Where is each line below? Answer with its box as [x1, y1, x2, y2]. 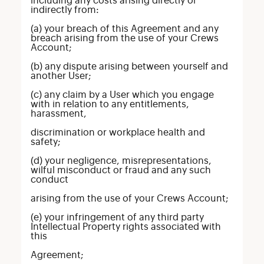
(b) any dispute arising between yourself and [30, 62, 228, 71]
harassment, [30, 109, 87, 118]
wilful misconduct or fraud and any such [30, 166, 211, 175]
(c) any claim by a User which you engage [30, 90, 214, 100]
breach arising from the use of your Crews [30, 34, 219, 43]
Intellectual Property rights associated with [30, 222, 221, 232]
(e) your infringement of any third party [30, 213, 204, 222]
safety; [30, 137, 61, 147]
